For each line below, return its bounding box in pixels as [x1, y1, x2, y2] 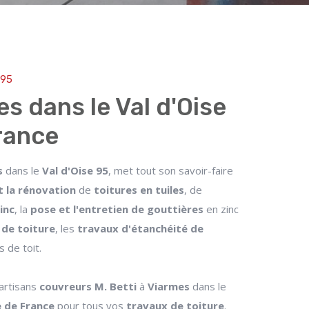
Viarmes [148, 279, 190, 293]
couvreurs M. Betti [39, 279, 137, 293]
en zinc [203, 202, 239, 216]
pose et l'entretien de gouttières [30, 202, 203, 216]
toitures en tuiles [94, 183, 184, 197]
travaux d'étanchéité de [77, 221, 203, 235]
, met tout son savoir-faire [108, 163, 233, 177]
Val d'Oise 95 [42, 163, 108, 177]
